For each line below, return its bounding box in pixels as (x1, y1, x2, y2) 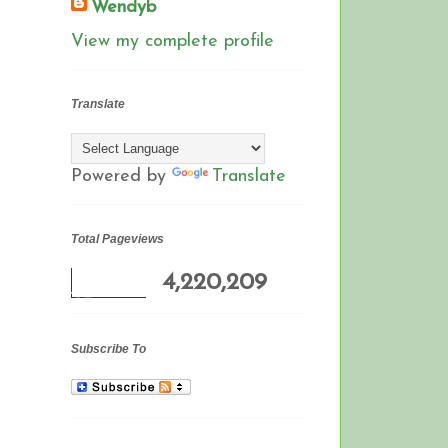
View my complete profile (71, 31, 274, 51)
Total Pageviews (71, 232, 164, 247)
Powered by (71, 167, 172, 187)
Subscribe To (71, 341, 146, 356)
